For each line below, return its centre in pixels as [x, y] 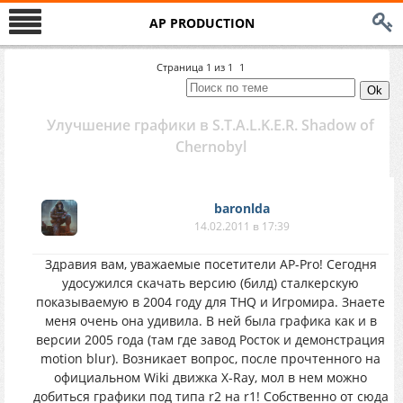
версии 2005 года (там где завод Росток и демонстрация [210, 340]
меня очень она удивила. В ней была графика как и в [210, 321]
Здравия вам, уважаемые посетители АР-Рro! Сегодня [210, 264]
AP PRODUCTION [201, 23]
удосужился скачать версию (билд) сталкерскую [210, 283]
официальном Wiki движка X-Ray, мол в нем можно [210, 377]
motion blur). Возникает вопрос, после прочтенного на [210, 358]
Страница [181, 67]
